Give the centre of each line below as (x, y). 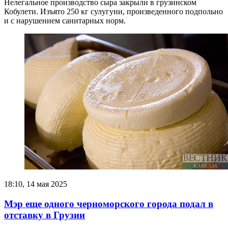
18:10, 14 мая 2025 (36, 184)
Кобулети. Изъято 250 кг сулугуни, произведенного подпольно (113, 12)
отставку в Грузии (45, 215)
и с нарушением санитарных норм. (65, 21)
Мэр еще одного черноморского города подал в (109, 204)
